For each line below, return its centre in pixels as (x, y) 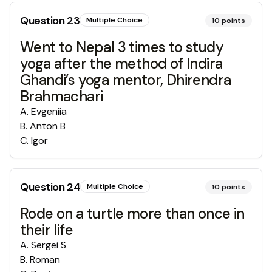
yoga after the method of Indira (121, 63)
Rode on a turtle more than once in (132, 213)
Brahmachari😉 (70, 96)
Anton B (48, 126)
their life (47, 230)
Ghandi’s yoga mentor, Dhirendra (126, 80)
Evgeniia (49, 111)
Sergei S (49, 245)
